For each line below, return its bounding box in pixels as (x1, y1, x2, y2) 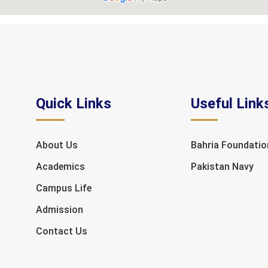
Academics (36, 161, 86, 172)
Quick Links (36, 95, 112, 112)
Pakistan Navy (191, 161, 254, 172)
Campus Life (36, 182, 92, 194)
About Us (36, 139, 78, 151)
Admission (36, 204, 84, 215)
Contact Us (36, 226, 88, 237)
